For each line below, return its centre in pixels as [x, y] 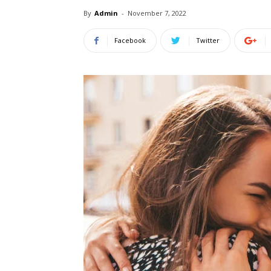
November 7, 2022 [157, 13]
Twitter [208, 40]
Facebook [130, 40]
